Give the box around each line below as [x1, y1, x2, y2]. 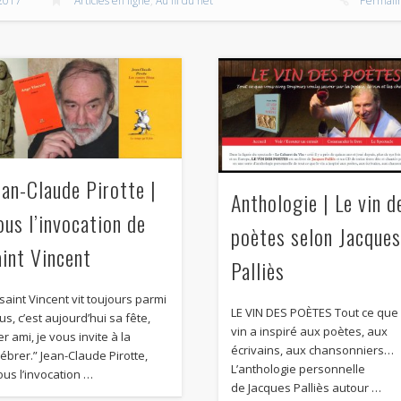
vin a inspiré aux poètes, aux [231, 323, 388, 340]
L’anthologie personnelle [231, 361, 366, 378]
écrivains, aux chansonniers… [231, 342, 395, 359]
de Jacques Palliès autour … [231, 380, 382, 397]
